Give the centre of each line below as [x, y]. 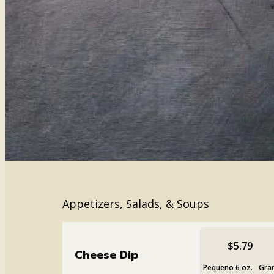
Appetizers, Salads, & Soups [136, 204]
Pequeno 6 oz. [228, 267]
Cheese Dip [107, 255]
